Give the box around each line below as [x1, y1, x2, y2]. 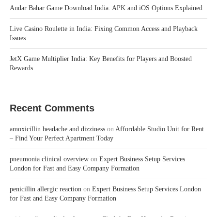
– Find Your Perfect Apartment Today [10, 135, 113, 142]
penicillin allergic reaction [10, 186, 81, 193]
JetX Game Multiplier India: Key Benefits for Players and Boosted [10, 55, 192, 62]
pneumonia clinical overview [10, 155, 89, 163]
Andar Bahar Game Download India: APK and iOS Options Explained [10, 4, 202, 12]
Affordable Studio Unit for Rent [115, 125, 204, 133]
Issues [10, 34, 26, 42]
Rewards [10, 64, 33, 72]
